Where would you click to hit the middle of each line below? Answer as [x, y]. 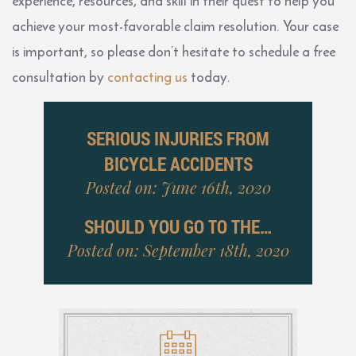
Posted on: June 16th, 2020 [178, 187]
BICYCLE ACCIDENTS [178, 163]
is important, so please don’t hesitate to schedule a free [174, 51]
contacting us [147, 76]
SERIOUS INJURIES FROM [178, 138]
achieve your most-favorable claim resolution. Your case [175, 25]
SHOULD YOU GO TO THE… [178, 226]
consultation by [58, 76]
